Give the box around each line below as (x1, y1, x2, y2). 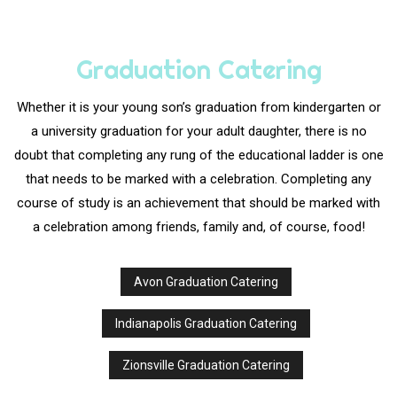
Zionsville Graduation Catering (122, 358, 291, 373)
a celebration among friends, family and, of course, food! (32, 219, 365, 236)
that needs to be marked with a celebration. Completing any (26, 171, 371, 188)
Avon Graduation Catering (134, 275, 279, 290)
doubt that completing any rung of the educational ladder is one (13, 147, 384, 164)
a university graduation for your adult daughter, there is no (30, 123, 367, 140)
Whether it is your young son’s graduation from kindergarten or (16, 99, 381, 116)
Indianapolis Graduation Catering (115, 316, 298, 331)
